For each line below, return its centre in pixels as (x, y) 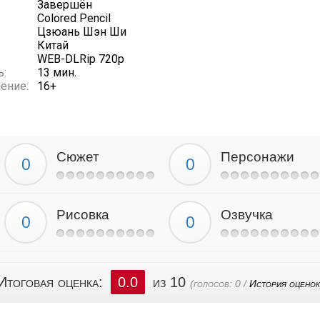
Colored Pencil (74, 18)
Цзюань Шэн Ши (82, 32)
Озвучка (247, 215)
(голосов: (212, 284)
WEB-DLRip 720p (81, 59)
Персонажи (257, 157)
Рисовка (83, 215)
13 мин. (57, 72)
